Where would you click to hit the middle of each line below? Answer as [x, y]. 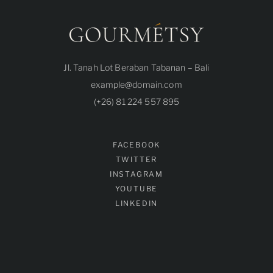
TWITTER [136, 159]
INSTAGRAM [136, 174]
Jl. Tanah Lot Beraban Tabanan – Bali [136, 67]
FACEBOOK [136, 144]
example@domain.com [136, 84]
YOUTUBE [136, 188]
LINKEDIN [136, 203]
